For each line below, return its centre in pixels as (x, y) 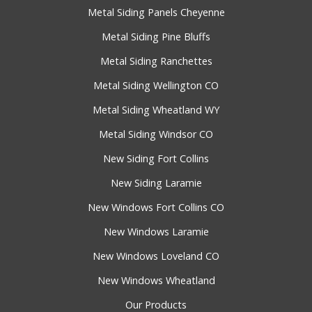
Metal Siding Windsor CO (156, 134)
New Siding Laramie (156, 183)
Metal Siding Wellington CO (156, 86)
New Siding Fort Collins (156, 159)
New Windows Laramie (156, 232)
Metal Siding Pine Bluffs (156, 37)
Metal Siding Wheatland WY (156, 110)
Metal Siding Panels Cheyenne (156, 13)
